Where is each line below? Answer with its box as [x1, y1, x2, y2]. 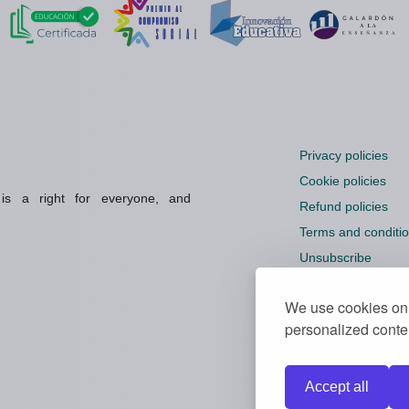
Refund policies [299, 199, 388, 215]
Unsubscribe [299, 250, 372, 266]
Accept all [305, 379, 369, 394]
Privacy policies [299, 148, 388, 163]
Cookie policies [299, 173, 386, 189]
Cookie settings [299, 276, 388, 291]
